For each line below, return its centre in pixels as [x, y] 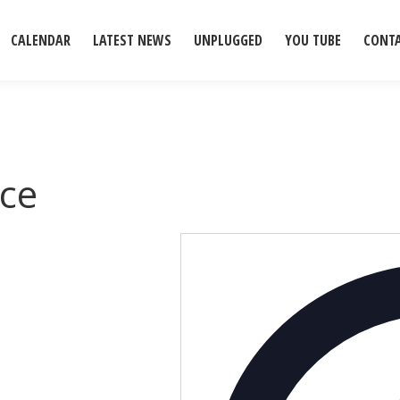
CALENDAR [41, 40]
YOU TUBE [313, 40]
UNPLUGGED [228, 40]
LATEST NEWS [132, 40]
